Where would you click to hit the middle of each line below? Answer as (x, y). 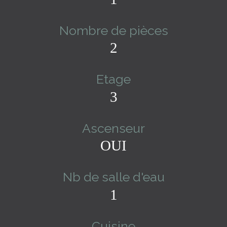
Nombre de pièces (113, 30)
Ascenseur (113, 128)
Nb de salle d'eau (113, 177)
